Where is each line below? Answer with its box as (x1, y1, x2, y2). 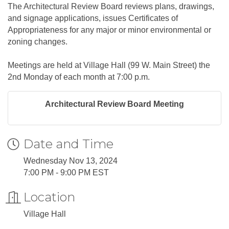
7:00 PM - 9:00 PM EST (24, 168, 109, 177)
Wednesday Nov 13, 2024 (24, 156, 118, 166)
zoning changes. (8, 37, 67, 47)
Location (24, 190, 75, 205)
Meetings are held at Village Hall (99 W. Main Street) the (8, 61, 210, 70)
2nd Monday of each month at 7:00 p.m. (8, 73, 150, 82)
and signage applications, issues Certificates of (8, 14, 178, 23)
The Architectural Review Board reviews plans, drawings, (8, 2, 214, 11)
